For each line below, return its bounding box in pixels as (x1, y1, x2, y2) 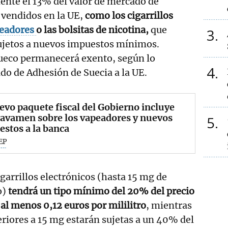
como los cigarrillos (85, 9, 173, 21)
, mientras (146, 199, 192, 211)
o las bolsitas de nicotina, (36, 23, 149, 36)
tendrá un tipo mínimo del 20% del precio (8, 185, 194, 197)
